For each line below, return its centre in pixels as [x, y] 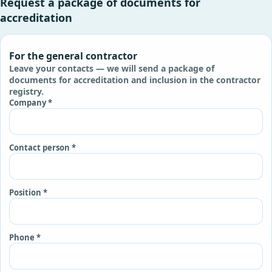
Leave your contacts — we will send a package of [112, 68]
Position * [28, 192]
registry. [26, 91]
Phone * [25, 237]
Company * [31, 102]
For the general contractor [73, 56]
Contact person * [42, 147]
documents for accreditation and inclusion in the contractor [135, 80]
